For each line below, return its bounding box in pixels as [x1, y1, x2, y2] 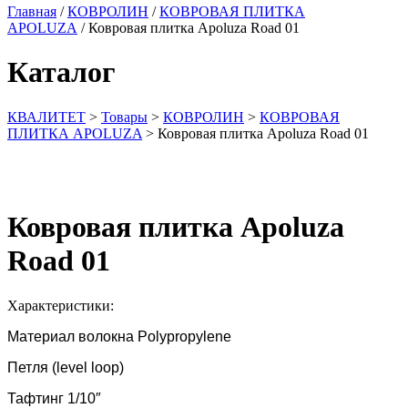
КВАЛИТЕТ [7, 108, 86, 125]
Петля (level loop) [7, 359, 124, 375]
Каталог [7, 56, 116, 89]
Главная [7, 4, 56, 19]
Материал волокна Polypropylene [7, 328, 231, 344]
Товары [101, 108, 148, 125]
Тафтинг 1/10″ [7, 390, 101, 406]
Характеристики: [7, 297, 114, 313]
